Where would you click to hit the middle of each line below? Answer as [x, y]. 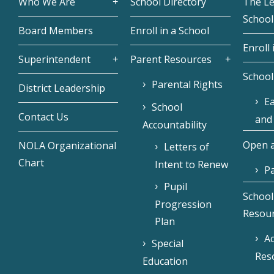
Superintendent [54, 60]
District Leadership [62, 88]
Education [165, 261]
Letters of [187, 147]
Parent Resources [171, 60]
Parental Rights [187, 85]
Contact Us [43, 117]
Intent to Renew [192, 165]
